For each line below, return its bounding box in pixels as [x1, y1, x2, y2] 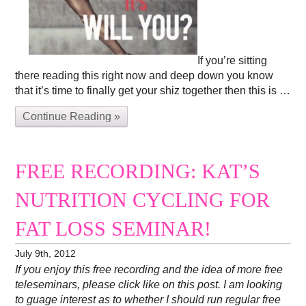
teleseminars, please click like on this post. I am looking [15, 279, 283, 291]
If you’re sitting [197, 55, 268, 67]
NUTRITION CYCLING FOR [15, 189, 270, 212]
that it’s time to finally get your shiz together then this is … [15, 85, 291, 97]
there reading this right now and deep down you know [15, 70, 274, 82]
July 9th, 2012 [15, 247, 76, 259]
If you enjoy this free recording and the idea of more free [15, 264, 283, 276]
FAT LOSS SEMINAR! [15, 217, 212, 241]
